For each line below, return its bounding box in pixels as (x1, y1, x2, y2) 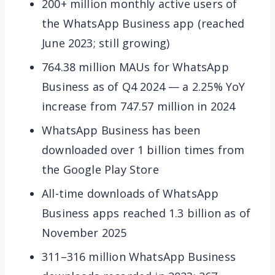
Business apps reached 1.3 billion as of (42, 205, 251, 220)
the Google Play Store (42, 161, 159, 177)
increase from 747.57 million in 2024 (42, 98, 236, 114)
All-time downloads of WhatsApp (42, 185, 219, 201)
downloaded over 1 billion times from (42, 142, 245, 157)
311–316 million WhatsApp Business (42, 249, 236, 264)
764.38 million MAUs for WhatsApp (42, 59, 229, 74)
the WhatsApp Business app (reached (42, 15, 245, 31)
